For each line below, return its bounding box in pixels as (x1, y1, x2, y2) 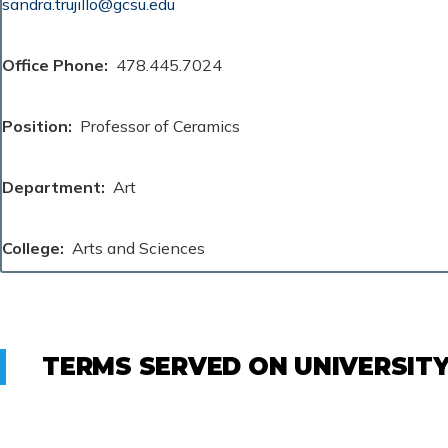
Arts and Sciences (72, 237, 205, 258)
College (2, 237, 60, 258)
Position (2, 115, 68, 136)
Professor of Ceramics (80, 115, 240, 136)
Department (2, 176, 101, 197)
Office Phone (2, 54, 104, 75)
